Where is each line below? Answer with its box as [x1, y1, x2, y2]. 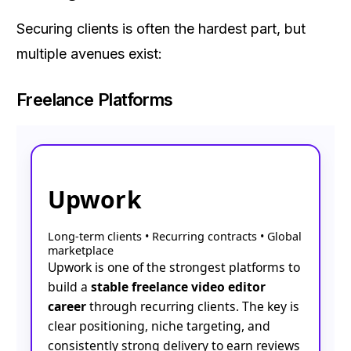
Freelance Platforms [16, 89, 173, 110]
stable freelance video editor [91, 278, 266, 295]
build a [48, 278, 91, 295]
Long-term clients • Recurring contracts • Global [48, 229, 302, 244]
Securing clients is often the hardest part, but [16, 20, 306, 37]
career [48, 298, 86, 315]
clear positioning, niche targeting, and [48, 317, 270, 335]
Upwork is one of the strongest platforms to [48, 259, 300, 276]
